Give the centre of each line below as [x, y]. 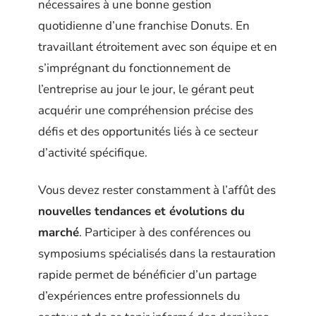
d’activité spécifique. [93, 153]
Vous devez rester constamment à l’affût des [157, 190]
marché [59, 232]
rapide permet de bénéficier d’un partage [147, 274]
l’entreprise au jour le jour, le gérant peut [146, 90]
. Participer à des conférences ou [165, 232]
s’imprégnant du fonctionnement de [134, 68]
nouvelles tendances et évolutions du [141, 211]
